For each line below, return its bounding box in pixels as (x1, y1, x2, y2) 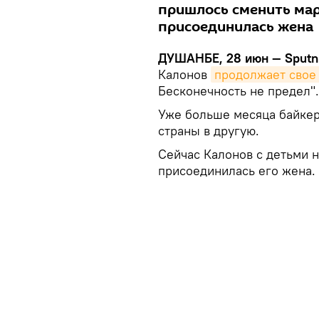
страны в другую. (158, 122, 259, 140)
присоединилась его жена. (158, 162, 315, 179)
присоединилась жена (158, 17, 313, 38)
